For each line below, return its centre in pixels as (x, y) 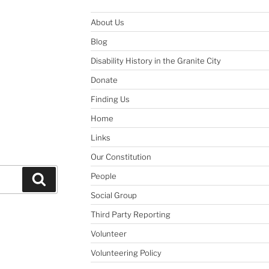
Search (62, 178)
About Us (107, 22)
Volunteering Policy (126, 252)
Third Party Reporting (130, 214)
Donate (104, 80)
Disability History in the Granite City (156, 60)
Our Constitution (121, 156)
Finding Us (110, 99)
